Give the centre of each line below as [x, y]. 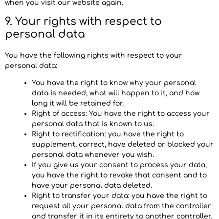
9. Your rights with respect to [83, 21]
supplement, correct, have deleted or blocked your [123, 145]
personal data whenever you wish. [93, 155]
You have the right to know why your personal [114, 83]
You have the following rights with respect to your [94, 55]
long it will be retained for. [78, 104]
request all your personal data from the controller [121, 206]
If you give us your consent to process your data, [119, 165]
